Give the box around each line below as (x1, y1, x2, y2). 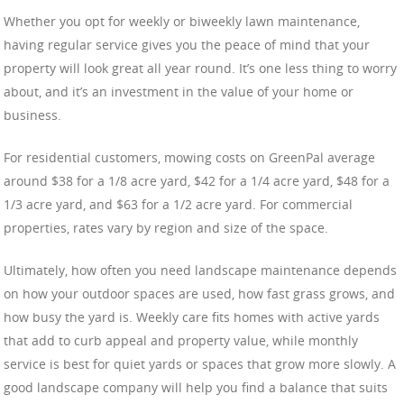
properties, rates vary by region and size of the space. (4, 218, 328, 236)
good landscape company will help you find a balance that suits (4, 378, 388, 396)
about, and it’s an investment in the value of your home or (4, 82, 353, 100)
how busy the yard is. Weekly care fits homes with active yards (4, 308, 380, 326)
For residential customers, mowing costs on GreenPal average (4, 148, 375, 166)
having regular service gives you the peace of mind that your (4, 35, 370, 53)
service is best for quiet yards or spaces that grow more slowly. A (4, 354, 396, 372)
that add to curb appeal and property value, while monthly (4, 331, 358, 349)
